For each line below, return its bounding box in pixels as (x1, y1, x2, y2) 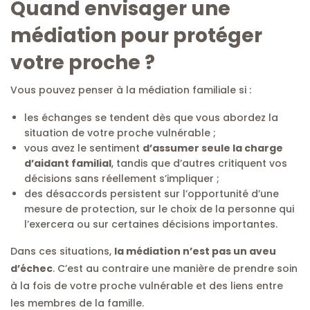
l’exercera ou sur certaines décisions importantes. (24, 217, 277, 231)
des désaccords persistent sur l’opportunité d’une (24, 186, 279, 201)
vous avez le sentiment (24, 140, 143, 155)
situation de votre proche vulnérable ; (24, 125, 216, 140)
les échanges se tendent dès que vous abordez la (24, 110, 278, 125)
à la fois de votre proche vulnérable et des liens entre (10, 278, 283, 293)
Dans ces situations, (10, 244, 114, 258)
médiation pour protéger (10, 21, 262, 49)
